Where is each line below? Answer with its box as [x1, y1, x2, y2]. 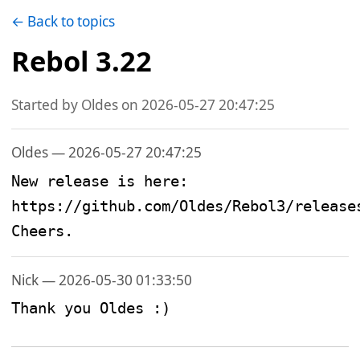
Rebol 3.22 [11, 42, 153, 80]
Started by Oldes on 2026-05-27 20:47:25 [11, 96, 276, 115]
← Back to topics [11, 12, 116, 31]
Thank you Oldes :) [11, 300, 171, 317]
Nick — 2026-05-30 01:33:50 [11, 270, 193, 289]
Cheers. [11, 222, 74, 239]
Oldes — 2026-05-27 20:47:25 [11, 143, 202, 162]
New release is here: [11, 172, 189, 190]
